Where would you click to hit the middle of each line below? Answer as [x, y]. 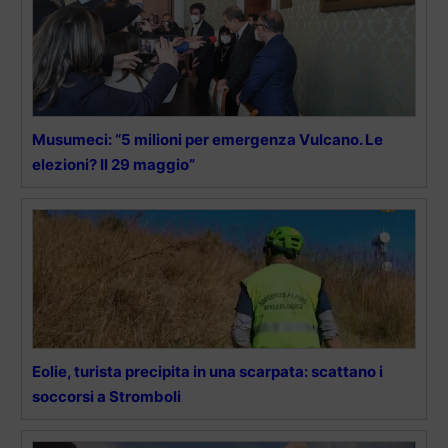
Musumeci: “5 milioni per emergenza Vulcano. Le [207, 139]
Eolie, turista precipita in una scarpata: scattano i [207, 371]
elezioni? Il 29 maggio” [113, 164]
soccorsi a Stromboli [106, 396]
